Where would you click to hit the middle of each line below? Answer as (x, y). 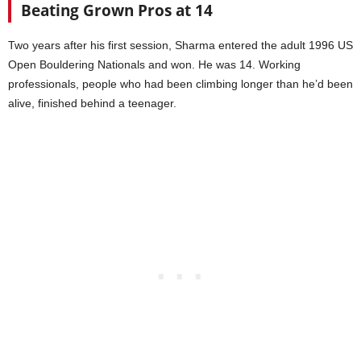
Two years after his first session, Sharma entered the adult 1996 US (180, 45)
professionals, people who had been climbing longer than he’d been (180, 83)
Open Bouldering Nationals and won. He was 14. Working (154, 64)
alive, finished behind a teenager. (92, 103)
